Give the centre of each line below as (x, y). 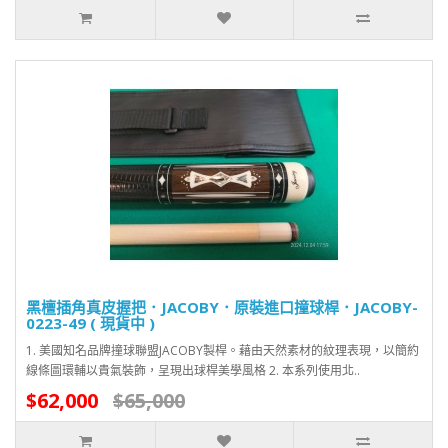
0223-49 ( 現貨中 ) (90, 322)
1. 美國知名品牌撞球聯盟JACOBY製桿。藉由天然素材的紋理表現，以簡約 (222, 350)
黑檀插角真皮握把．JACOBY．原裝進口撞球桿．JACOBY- (222, 306)
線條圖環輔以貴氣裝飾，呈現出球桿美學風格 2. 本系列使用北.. (193, 370)
